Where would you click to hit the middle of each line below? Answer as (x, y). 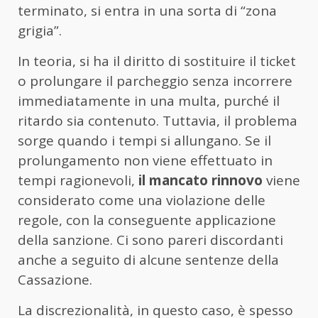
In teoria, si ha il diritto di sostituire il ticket (157, 61)
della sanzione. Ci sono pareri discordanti (150, 240)
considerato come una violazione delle (142, 201)
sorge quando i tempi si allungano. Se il (144, 141)
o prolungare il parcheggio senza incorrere (155, 81)
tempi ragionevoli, (76, 181)
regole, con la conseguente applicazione (147, 220)
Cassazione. (55, 280)
